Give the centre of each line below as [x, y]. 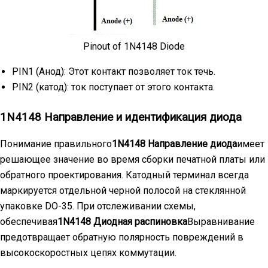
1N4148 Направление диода [174, 144]
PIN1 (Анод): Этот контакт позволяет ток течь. [114, 71]
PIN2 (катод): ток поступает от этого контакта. [113, 87]
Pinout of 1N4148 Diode [134, 46]
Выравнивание [221, 221]
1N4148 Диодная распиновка [122, 221]
